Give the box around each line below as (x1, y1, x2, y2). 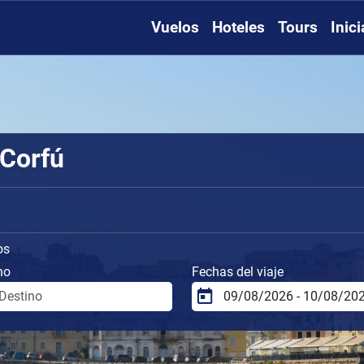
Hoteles (212, 18, 265, 37)
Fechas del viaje (192, 263, 284, 279)
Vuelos (151, 18, 199, 37)
